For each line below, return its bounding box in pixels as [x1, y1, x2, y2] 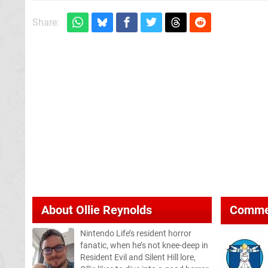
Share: [32, 16, 59, 28]
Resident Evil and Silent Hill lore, [80, 252, 196, 263]
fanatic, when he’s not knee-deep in [80, 240, 208, 251]
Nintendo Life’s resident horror [80, 228, 191, 239]
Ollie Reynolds [76, 202, 152, 217]
